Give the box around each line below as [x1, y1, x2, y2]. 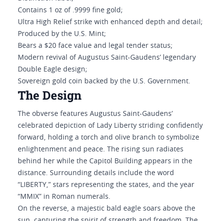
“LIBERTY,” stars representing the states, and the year [18, 182, 194, 188]
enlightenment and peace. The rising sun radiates [18, 146, 184, 153]
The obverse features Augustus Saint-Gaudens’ [18, 110, 173, 117]
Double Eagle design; [18, 66, 87, 73]
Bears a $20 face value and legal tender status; [18, 42, 173, 49]
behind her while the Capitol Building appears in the [18, 158, 192, 165]
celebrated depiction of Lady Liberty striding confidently [18, 122, 203, 129]
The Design [18, 87, 81, 103]
